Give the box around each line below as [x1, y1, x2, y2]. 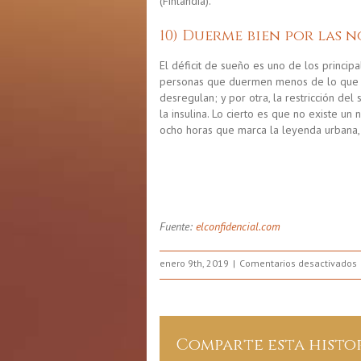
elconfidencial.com [196, 218, 280, 234]
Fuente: [160, 218, 196, 234]
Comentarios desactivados [239, 256, 357, 269]
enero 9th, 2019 [160, 256, 229, 269]
